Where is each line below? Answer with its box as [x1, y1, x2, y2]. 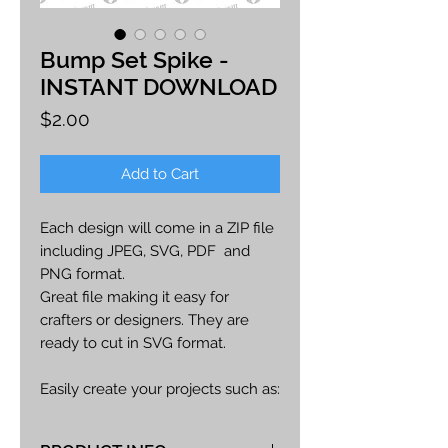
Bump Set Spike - [40, 45, 229, 73]
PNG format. [40, 264, 129, 283]
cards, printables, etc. [40, 425, 184, 444]
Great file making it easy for [40, 287, 229, 306]
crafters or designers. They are [40, 310, 249, 329]
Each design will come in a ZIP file [40, 218, 274, 237]
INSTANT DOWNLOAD [40, 72, 277, 100]
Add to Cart [121, 164, 199, 183]
